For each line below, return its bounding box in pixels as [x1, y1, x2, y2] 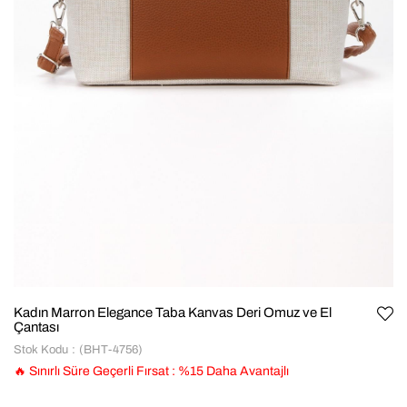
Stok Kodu [14, 343, 68, 356]
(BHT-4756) [79, 343, 143, 356]
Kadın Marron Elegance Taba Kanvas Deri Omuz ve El [14, 305, 332, 320]
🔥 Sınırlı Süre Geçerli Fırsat [14, 364, 169, 378]
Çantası [14, 320, 59, 334]
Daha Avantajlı [203, 364, 289, 378]
